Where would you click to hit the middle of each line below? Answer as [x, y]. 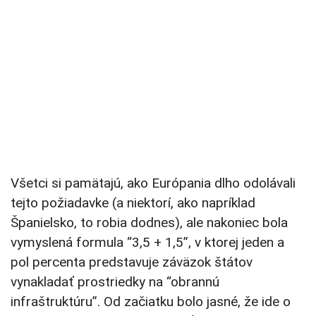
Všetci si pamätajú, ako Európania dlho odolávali [153, 183]
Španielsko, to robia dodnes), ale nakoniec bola [149, 223]
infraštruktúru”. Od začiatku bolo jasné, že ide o [151, 302]
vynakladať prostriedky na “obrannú [115, 282]
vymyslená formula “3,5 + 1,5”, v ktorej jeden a [147, 243]
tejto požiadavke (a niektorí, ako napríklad [133, 203]
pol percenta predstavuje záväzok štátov [132, 262]
